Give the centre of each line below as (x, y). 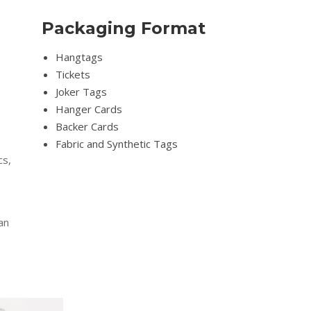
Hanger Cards (89, 109)
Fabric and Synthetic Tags (117, 144)
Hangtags (79, 57)
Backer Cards (87, 127)
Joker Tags (82, 92)
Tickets (73, 75)
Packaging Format (124, 28)
